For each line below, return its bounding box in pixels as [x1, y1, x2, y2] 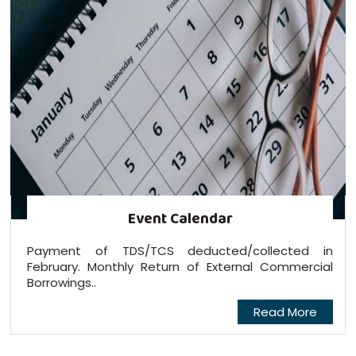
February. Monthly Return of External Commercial [26, 257, 334, 275]
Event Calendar [127, 207, 233, 230]
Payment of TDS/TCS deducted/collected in [26, 242, 334, 259]
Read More [253, 303, 318, 320]
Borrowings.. [26, 273, 96, 291]
